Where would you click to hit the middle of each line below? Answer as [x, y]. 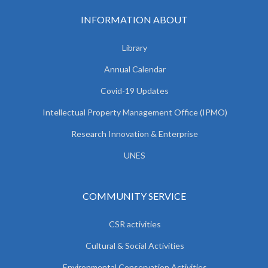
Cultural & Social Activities [135, 246]
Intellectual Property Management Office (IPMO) [135, 112]
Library [135, 48]
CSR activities [135, 224]
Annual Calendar [135, 69]
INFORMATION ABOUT [134, 19]
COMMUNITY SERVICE [134, 196]
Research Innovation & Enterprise [135, 134]
